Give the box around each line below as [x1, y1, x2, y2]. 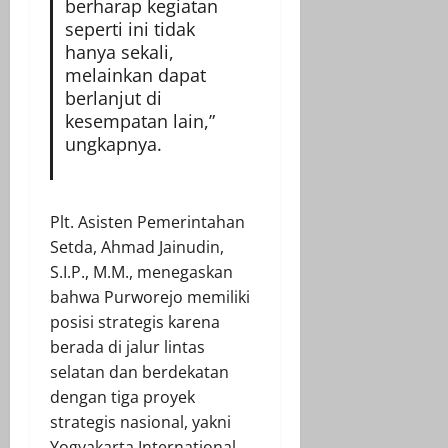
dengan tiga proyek [50, 385, 195, 408]
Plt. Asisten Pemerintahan [50, 210, 245, 233]
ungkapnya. [64, 131, 162, 156]
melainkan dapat [64, 62, 206, 87]
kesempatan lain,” [64, 108, 215, 133]
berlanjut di [64, 85, 162, 110]
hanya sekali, [64, 39, 174, 64]
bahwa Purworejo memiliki [50, 285, 250, 308]
